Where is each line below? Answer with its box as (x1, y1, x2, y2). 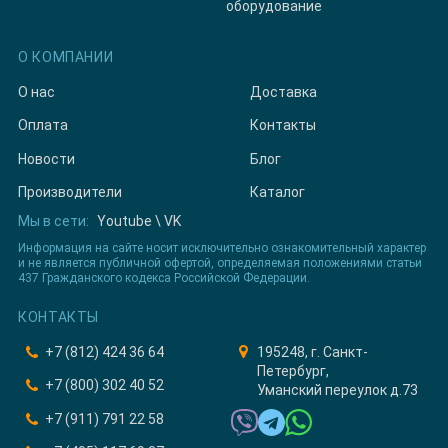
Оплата (18, 117, 68, 134)
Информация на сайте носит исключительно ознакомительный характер (18, 240, 426, 255)
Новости (18, 150, 75, 167)
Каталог (250, 184, 305, 201)
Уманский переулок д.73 (256, 381, 418, 398)
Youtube (97, 212, 152, 229)
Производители (18, 184, 122, 201)
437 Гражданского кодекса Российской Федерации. (18, 270, 310, 285)
